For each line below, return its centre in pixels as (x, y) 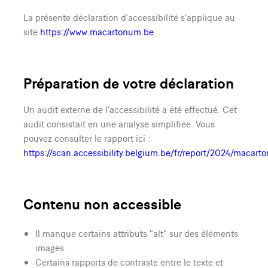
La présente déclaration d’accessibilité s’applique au (129, 17)
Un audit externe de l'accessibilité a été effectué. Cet (130, 109)
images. (51, 247)
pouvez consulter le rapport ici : (86, 138)
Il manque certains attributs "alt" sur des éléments (136, 233)
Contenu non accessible (102, 203)
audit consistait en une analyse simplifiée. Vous (119, 124)
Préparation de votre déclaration (128, 83)
